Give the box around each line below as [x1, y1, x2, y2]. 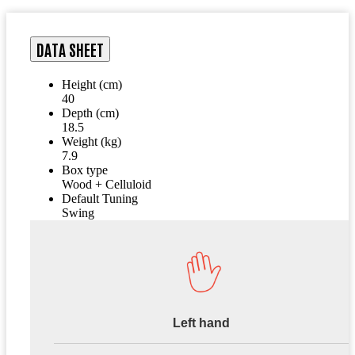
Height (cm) [62, 78, 122, 92]
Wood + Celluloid [62, 177, 151, 192]
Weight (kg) [62, 135, 121, 149]
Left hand [173, 316, 230, 330]
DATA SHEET [36, 39, 104, 60]
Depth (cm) [62, 106, 119, 120]
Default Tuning [62, 192, 138, 206]
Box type [62, 163, 108, 177]
